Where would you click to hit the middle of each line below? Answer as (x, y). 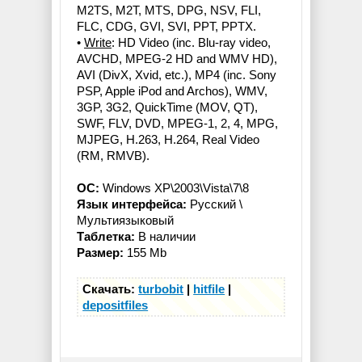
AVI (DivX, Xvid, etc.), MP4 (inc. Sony (177, 75)
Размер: (100, 253)
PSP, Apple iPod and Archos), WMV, (172, 91)
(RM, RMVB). (113, 156)
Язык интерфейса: (132, 204)
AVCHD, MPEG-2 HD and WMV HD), (177, 59)
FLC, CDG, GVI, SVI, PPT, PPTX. (166, 27)
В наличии (165, 237)
